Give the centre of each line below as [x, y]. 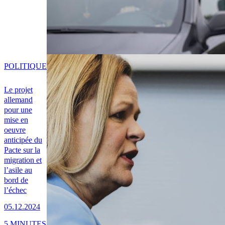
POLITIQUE [25, 66]
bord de [16, 180]
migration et [23, 160]
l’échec [15, 190]
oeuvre [15, 130]
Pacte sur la [22, 150]
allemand [18, 100]
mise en [16, 120]
